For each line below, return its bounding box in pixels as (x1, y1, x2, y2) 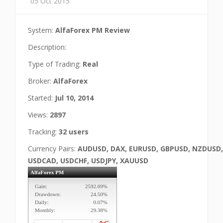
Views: (28, 110, 50, 119)
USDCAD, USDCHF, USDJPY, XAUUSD (28, 156, 148, 165)
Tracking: (28, 127, 59, 136)
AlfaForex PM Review (55, 25, 130, 35)
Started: (28, 93, 55, 103)
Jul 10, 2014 (55, 93, 94, 103)
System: (28, 25, 55, 35)
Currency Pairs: (28, 144, 78, 153)
